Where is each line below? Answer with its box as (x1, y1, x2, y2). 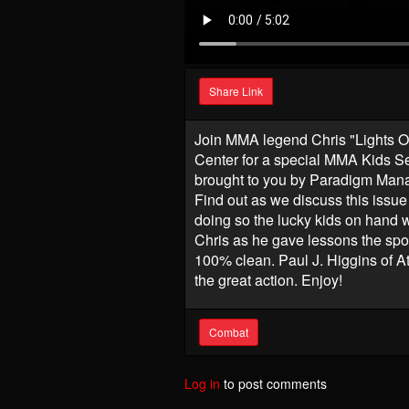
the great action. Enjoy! (194, 268, 342, 290)
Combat (209, 323, 248, 340)
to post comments (220, 373, 327, 393)
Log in (184, 373, 220, 393)
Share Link (209, 82, 263, 99)
